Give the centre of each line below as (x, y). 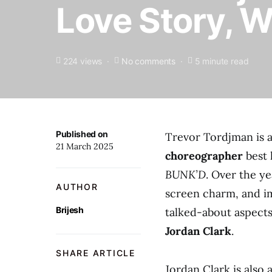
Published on (82, 134)
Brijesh (70, 210)
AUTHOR (77, 187)
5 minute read (222, 61)
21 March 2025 (85, 146)
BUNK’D (185, 175)
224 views (83, 61)
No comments (148, 61)
